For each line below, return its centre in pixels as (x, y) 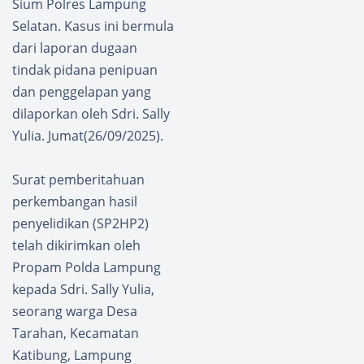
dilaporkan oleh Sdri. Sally (91, 114)
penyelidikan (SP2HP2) (80, 224)
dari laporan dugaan (75, 48)
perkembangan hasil (75, 202)
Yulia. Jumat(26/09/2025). (88, 136)
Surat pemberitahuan (78, 180)
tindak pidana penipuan (85, 70)
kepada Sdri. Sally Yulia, (83, 290)
